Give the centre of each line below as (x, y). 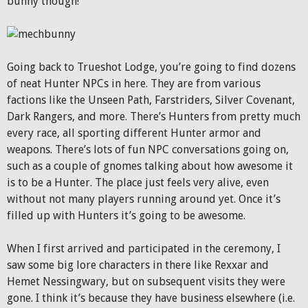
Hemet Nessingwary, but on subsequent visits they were (146, 282)
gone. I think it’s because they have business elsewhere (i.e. (151, 298)
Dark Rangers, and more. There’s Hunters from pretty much (154, 117)
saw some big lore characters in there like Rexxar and (138, 265)
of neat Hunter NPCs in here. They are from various (134, 84)
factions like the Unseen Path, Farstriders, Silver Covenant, (151, 100)
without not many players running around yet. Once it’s (144, 199)
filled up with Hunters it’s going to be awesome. (126, 216)
